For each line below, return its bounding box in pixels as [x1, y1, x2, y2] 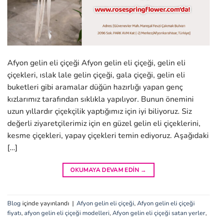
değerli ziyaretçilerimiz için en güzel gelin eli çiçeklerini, [7, 118, 201, 129]
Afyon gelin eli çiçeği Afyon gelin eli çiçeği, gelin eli [7, 58, 186, 69]
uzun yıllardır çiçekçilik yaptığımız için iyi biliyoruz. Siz [7, 106, 192, 117]
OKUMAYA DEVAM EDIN [70, 166, 141, 174]
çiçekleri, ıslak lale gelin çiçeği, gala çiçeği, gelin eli [7, 70, 185, 81]
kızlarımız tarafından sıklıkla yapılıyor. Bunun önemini [7, 94, 194, 105]
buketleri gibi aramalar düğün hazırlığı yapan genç [7, 82, 183, 93]
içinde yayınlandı [21, 199, 71, 208]
